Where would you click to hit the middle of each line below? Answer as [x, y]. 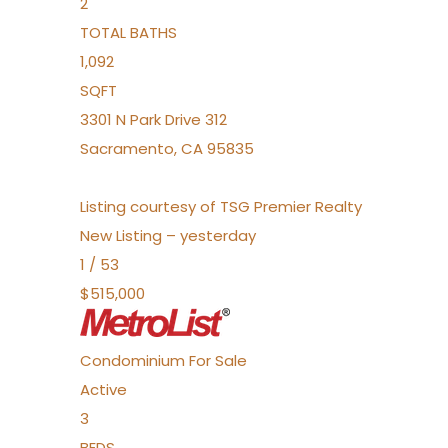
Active [103, 389]
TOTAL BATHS [128, 32]
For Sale [218, 360]
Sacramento [127, 148]
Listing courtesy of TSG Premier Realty [221, 206]
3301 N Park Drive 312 [153, 119]
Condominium [132, 360]
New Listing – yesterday [168, 235]
